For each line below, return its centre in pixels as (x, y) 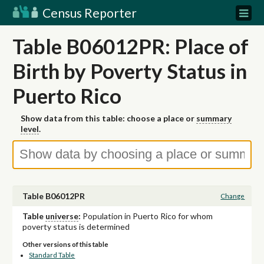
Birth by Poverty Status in (130, 71)
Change (233, 196)
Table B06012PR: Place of (131, 46)
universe (62, 216)
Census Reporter (88, 13)
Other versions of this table (65, 245)
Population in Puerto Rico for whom (147, 216)
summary (214, 118)
